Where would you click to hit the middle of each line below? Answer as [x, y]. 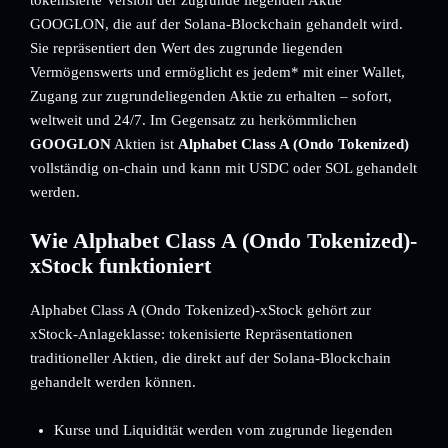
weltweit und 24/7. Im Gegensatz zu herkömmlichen [193, 120]
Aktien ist [144, 144]
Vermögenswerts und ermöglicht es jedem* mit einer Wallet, [217, 72]
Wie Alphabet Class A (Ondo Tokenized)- [223, 240]
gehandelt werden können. [113, 382]
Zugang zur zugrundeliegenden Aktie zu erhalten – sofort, [211, 96]
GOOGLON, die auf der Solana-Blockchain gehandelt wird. [216, 24]
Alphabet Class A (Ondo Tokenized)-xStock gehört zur [200, 310]
